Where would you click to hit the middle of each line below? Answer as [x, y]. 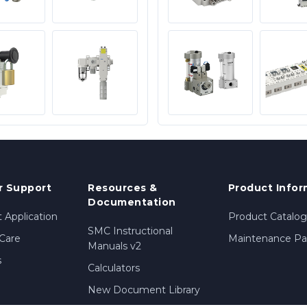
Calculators [114, 268]
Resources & [123, 188]
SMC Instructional [131, 231]
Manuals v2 [115, 246]
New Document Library [144, 290]
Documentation [132, 202]
